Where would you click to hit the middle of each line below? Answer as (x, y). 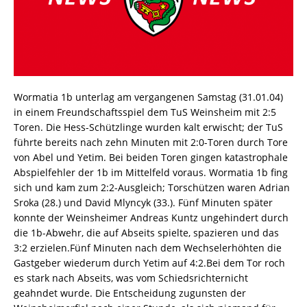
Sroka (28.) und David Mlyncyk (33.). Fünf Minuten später (143, 203)
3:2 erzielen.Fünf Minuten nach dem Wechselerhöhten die (148, 248)
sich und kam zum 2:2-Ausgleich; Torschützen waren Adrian (152, 188)
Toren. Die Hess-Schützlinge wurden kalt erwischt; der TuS (148, 127)
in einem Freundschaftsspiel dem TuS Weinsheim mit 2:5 (145, 112)
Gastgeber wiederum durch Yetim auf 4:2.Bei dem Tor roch (149, 263)
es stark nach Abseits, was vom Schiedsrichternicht (131, 278)
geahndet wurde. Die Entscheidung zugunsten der (130, 293)
